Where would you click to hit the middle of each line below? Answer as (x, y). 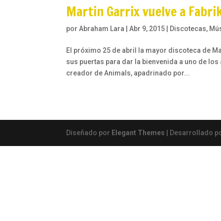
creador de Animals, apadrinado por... (128, 73)
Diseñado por (89, 133)
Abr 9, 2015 (147, 29)
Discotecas (188, 29)
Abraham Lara (102, 29)
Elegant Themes (138, 133)
